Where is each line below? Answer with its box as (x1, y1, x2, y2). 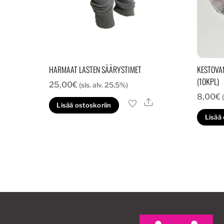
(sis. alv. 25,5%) (79, 80, 128, 89)
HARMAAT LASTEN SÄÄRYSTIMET (49, 63, 142, 76)
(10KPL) (197, 75, 219, 88)
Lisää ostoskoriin (56, 101, 111, 109)
